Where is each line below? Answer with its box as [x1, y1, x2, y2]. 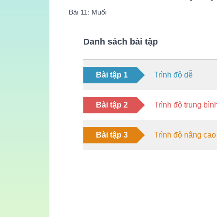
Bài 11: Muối [69, 8, 107, 16]
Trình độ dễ [154, 70, 193, 79]
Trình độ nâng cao [154, 130, 216, 139]
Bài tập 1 [96, 70, 128, 79]
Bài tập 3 [96, 130, 128, 139]
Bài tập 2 [96, 100, 128, 109]
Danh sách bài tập [83, 36, 158, 46]
